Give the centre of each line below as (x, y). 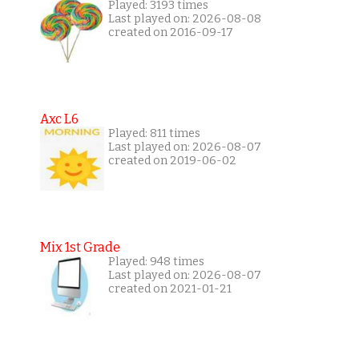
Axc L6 (59, 119)
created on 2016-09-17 (170, 33)
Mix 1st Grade (80, 248)
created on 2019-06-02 (172, 161)
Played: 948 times (156, 262)
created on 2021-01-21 (169, 289)
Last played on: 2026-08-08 (184, 19)
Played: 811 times (154, 134)
